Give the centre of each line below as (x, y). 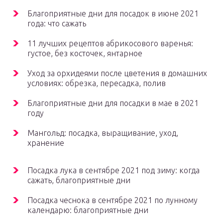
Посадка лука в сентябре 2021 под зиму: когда (113, 170)
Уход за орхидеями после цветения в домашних (117, 73)
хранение (46, 143)
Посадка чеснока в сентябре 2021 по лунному (112, 200)
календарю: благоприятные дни (88, 210)
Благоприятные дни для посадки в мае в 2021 (113, 103)
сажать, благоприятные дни (79, 180)
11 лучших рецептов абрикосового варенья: (110, 44)
